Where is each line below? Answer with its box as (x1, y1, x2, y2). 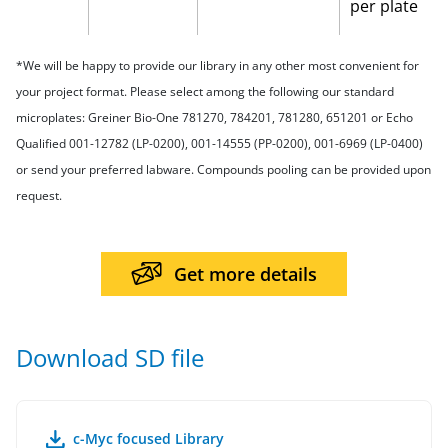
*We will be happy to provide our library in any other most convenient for (16, 57, 419, 74)
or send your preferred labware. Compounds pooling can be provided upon (16, 161, 431, 178)
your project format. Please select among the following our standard (16, 83, 394, 100)
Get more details (174, 262, 317, 286)
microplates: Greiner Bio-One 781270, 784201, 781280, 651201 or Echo (16, 109, 413, 126)
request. (16, 187, 62, 204)
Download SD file (16, 341, 204, 374)
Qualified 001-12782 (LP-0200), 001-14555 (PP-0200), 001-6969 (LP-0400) (16, 135, 423, 152)
